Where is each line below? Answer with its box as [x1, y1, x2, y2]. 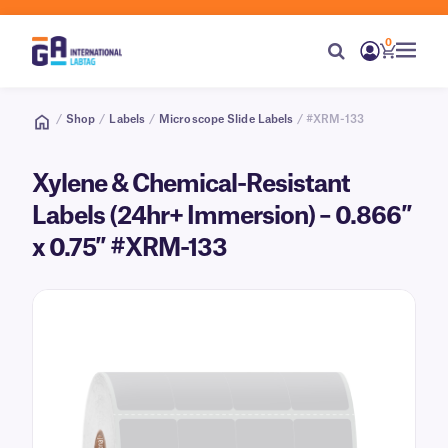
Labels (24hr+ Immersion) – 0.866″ [32, 205, 412, 229]
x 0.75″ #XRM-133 [32, 237, 227, 261]
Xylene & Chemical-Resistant [32, 173, 350, 197]
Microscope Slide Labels [159, 114, 294, 125]
